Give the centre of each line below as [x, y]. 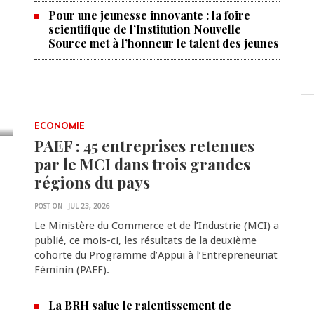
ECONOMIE [59, 127]
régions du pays [92, 182]
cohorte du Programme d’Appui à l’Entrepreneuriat [156, 255]
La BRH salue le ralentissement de [139, 305]
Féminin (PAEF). [71, 270]
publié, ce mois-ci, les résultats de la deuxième [145, 240]
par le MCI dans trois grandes [142, 164]
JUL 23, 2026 [89, 206]
